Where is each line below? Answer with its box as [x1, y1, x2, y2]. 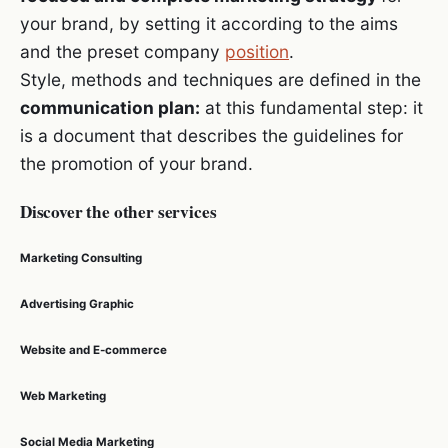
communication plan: [20, 97, 200, 119]
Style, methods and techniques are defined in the [20, 69, 421, 91]
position [225, 41, 289, 63]
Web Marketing [20, 389, 106, 404]
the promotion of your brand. [20, 153, 253, 175]
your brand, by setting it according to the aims [20, 13, 398, 35]
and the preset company [20, 41, 225, 63]
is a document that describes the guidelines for [20, 125, 403, 147]
